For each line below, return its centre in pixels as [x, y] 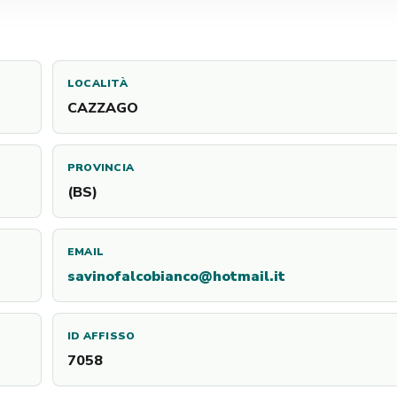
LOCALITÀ [97, 83]
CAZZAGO [103, 108]
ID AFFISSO [101, 336]
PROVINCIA [101, 167]
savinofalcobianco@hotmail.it [176, 276]
